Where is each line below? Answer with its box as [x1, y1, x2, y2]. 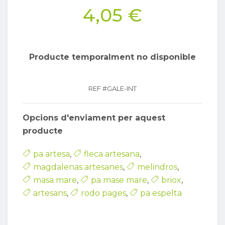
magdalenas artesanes [33, 162, 123, 172]
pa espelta [140, 188, 182, 198]
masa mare [33, 175, 77, 185]
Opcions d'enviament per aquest [23, 113, 165, 123]
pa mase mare [91, 175, 147, 185]
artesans [33, 188, 67, 198]
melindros [137, 162, 177, 172]
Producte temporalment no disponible [29, 52, 196, 62]
